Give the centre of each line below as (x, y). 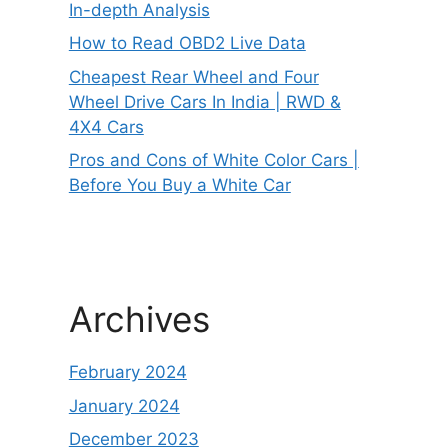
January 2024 (124, 405)
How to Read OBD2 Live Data (187, 43)
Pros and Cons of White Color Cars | (213, 160)
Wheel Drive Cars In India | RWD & (204, 101)
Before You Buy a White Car (179, 185)
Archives (139, 319)
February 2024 (127, 372)
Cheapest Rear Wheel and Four (193, 76)
